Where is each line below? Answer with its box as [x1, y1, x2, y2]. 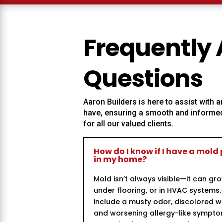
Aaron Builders [83, 97, 139, 107]
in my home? [94, 153, 147, 165]
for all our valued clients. [83, 118, 173, 128]
